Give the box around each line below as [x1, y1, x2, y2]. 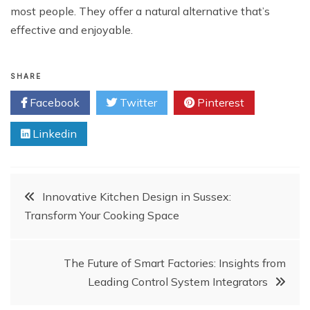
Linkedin [30, 126, 77, 140]
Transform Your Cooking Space [24, 208, 179, 222]
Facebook [27, 95, 80, 109]
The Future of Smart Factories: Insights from [64, 255, 286, 270]
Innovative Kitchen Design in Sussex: [42, 189, 231, 203]
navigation [10, 220, 132, 251]
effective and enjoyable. [10, 22, 133, 37]
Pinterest [194, 95, 244, 109]
